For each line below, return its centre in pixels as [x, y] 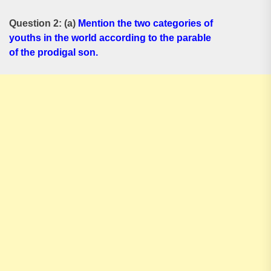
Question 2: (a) [44, 23]
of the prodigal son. [54, 52]
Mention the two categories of [145, 23]
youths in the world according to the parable [110, 38]
